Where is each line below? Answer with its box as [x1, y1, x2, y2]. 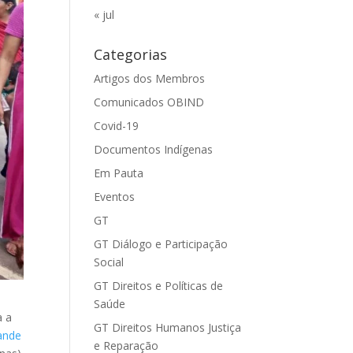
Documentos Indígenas [94, 142, 214, 157]
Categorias [94, 45, 168, 64]
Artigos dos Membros [94, 71, 206, 86]
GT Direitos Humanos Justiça [94, 320, 242, 335]
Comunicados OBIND [94, 95, 205, 110]
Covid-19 [94, 118, 139, 133]
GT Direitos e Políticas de [94, 278, 224, 293]
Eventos [94, 189, 136, 204]
